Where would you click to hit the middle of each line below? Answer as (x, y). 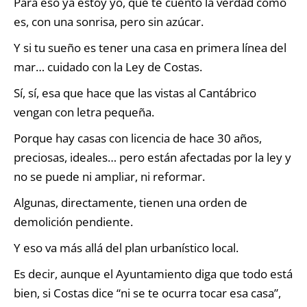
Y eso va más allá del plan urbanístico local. (126, 247)
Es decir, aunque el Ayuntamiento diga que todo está (153, 273)
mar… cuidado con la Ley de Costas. (108, 66)
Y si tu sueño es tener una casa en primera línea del (150, 47)
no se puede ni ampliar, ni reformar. (109, 176)
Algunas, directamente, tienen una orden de (131, 202)
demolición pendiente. (73, 221)
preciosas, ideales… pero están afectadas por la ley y (152, 157)
